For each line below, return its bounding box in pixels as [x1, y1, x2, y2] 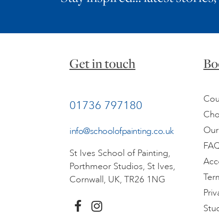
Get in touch [69, 54, 135, 72]
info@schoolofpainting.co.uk [69, 125, 174, 136]
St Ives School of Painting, [69, 147, 171, 158]
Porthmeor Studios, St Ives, [69, 160, 175, 172]
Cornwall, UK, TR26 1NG [69, 174, 165, 185]
